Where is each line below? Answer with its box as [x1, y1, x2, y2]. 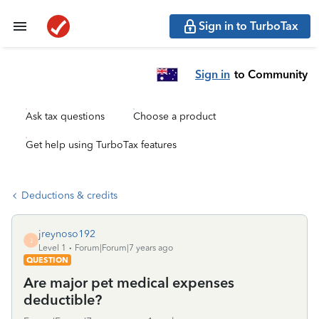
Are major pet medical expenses [23, 274, 234, 291]
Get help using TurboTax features [26, 139, 177, 151]
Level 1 [38, 243, 66, 253]
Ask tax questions [26, 110, 105, 122]
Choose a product [133, 110, 216, 122]
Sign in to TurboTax [199, 19, 298, 33]
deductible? [23, 291, 102, 308]
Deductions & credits [21, 189, 117, 202]
